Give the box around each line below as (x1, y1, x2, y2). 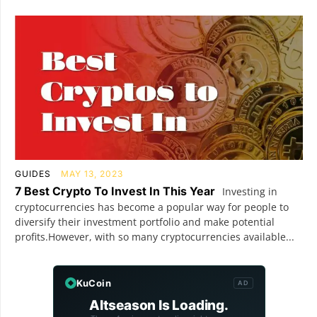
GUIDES (15, 168, 51, 179)
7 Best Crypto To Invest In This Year (15, 183, 215, 198)
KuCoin (76, 277, 111, 289)
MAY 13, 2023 (61, 168, 123, 179)
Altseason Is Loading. (89, 296, 229, 313)
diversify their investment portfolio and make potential (15, 214, 275, 229)
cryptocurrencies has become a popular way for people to (15, 200, 289, 214)
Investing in (219, 184, 277, 198)
